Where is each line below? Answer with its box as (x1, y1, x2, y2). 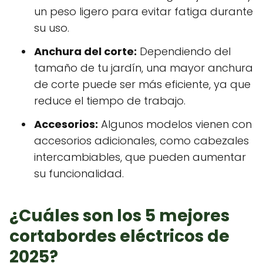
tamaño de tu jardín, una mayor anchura (34, 60, 253, 76)
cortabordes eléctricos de (9, 225, 230, 248)
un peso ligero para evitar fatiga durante (34, 4, 253, 19)
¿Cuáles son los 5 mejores (9, 204, 230, 228)
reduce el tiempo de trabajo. (34, 93, 186, 109)
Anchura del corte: (34, 44, 137, 59)
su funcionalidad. (34, 166, 124, 181)
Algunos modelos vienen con (98, 117, 252, 132)
